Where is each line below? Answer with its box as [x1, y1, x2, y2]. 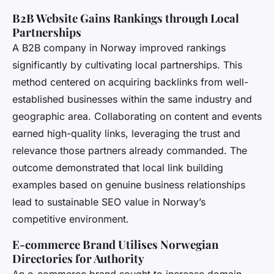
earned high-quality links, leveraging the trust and [12, 127, 240, 140]
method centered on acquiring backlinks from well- [12, 76, 248, 89]
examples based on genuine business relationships [12, 179, 245, 191]
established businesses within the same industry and [12, 93, 252, 106]
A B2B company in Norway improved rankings [12, 42, 226, 54]
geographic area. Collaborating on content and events [12, 110, 262, 123]
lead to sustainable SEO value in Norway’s [12, 196, 206, 209]
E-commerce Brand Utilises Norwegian [12, 237, 218, 253]
